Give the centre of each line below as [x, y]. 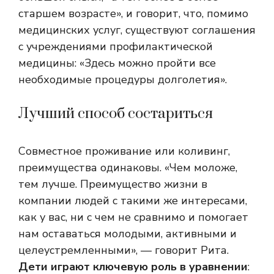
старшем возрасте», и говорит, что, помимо [133, 13]
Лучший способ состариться [116, 113]
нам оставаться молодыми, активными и [128, 233]
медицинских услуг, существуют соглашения [137, 30]
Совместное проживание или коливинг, [124, 151]
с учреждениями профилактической [116, 46]
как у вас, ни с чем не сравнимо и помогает [133, 217]
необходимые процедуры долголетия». [123, 79]
